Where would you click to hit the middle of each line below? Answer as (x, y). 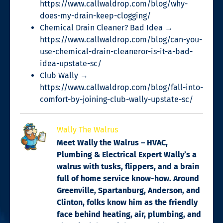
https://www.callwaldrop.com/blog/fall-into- (121, 87)
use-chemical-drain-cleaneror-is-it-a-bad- (116, 51)
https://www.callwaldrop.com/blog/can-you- (121, 39)
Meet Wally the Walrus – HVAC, (112, 142)
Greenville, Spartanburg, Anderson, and (128, 190)
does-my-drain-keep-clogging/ (95, 15)
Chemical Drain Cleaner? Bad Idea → (106, 27)
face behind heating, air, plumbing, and (129, 214)
